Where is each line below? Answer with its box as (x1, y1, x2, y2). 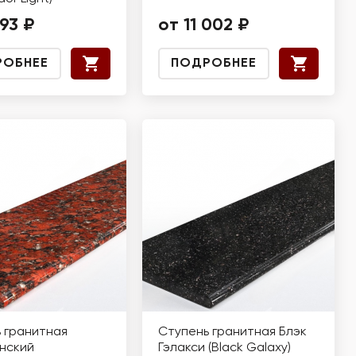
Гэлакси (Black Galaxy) (158, 342, 291, 354)
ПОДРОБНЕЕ (171, 57, 257, 70)
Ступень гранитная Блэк (158, 326, 307, 339)
